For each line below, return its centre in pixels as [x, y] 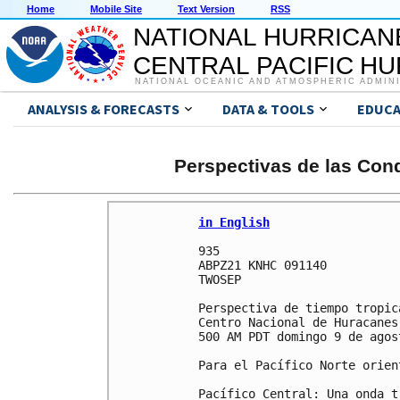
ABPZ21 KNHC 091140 [262, 265]
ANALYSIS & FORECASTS [104, 109]
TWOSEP [220, 279]
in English [234, 222]
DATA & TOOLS [268, 109]
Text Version [206, 9]
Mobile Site [116, 9]
